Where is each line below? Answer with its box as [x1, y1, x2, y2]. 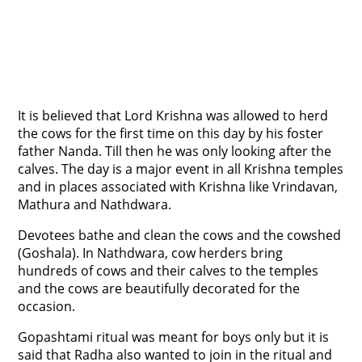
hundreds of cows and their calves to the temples [18, 262, 319, 280]
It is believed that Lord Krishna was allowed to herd [18, 107, 329, 124]
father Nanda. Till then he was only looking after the [18, 142, 332, 160]
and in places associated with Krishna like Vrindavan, [18, 178, 339, 196]
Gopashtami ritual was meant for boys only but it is [18, 328, 330, 346]
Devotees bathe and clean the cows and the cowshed [18, 226, 342, 244]
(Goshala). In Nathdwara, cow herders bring [18, 244, 284, 262]
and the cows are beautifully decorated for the [18, 280, 301, 297]
